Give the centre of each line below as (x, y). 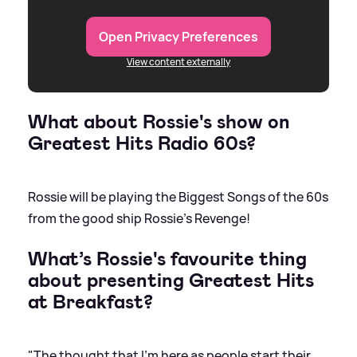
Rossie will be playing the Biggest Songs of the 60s (178, 196)
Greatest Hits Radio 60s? (142, 143)
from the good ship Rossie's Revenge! (139, 218)
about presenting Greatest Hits (171, 280)
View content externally (178, 61)
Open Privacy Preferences (178, 36)
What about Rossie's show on (159, 122)
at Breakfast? (90, 302)
